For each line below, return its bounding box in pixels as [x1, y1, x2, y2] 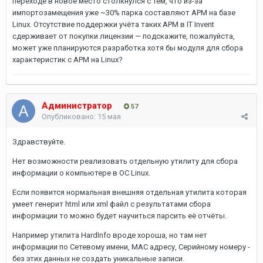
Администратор [42, 100, 112, 111]
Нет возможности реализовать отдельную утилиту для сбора [12, 156, 238, 166]
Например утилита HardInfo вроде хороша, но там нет [12, 230, 207, 240]
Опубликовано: [42, 112, 97, 121]
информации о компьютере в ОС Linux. [12, 168, 150, 177]
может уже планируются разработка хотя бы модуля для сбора [12, 43, 243, 52]
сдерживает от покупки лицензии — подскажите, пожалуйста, [12, 31, 235, 41]
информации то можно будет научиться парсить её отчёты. [12, 211, 227, 220]
